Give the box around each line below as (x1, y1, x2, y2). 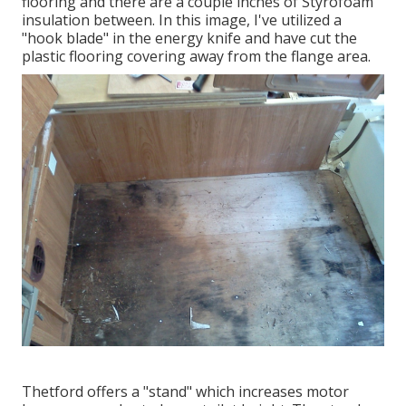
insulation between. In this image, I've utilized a (22, 10, 342, 31)
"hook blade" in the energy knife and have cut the (22, 28, 357, 49)
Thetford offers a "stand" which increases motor (22, 382, 349, 402)
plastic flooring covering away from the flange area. (22, 46, 371, 67)
